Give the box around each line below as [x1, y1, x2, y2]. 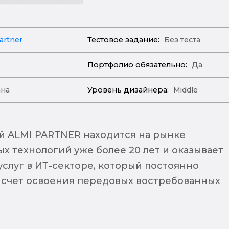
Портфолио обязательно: [87, 60, 188, 70]
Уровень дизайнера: [87, 85, 169, 95]
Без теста [162, 35, 200, 44]
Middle [171, 85, 198, 95]
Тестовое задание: [87, 35, 160, 44]
